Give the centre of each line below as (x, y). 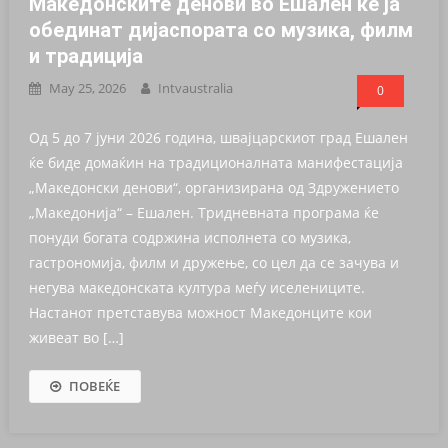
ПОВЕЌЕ (95, 386)
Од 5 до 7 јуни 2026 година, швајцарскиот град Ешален (219, 138)
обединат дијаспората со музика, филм (221, 30)
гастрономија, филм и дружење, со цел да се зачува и (214, 263)
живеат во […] (77, 338)
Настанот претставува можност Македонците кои (201, 313)
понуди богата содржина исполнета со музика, (190, 238)
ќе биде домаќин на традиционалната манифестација (216, 163)
